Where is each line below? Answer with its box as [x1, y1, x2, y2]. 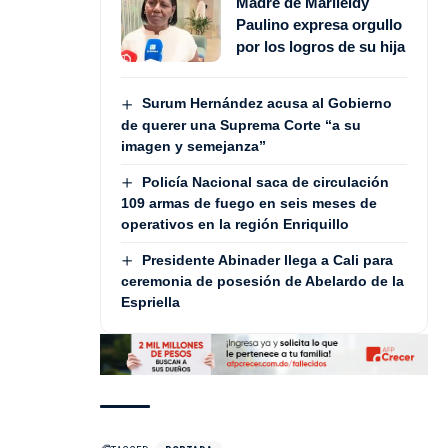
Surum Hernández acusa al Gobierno [141, 95, 392, 112]
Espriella [121, 294, 180, 311]
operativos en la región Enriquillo [121, 216, 349, 232]
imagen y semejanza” [121, 137, 266, 154]
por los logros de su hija [236, 37, 405, 55]
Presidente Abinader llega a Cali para [141, 252, 393, 268]
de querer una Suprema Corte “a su [121, 116, 361, 133]
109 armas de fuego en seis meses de [121, 195, 377, 211]
